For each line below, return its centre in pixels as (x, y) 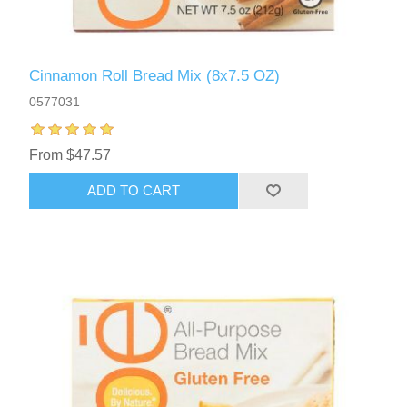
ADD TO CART (134, 191)
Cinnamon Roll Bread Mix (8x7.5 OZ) (155, 75)
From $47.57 (70, 154)
